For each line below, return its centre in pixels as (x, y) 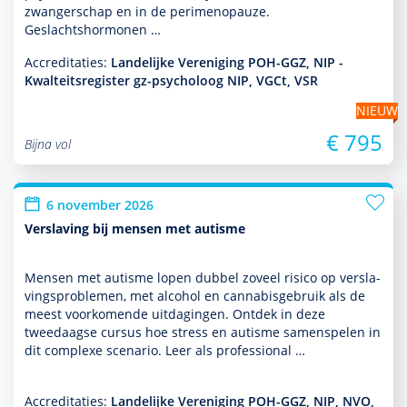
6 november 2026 (100, 205)
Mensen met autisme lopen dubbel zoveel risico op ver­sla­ (203, 278)
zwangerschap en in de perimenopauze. (147, 11)
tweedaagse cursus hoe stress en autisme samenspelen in (203, 332)
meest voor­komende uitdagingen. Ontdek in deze (175, 314)
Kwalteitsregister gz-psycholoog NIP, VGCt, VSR (171, 80)
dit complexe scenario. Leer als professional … (165, 350)
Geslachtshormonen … (93, 30)
